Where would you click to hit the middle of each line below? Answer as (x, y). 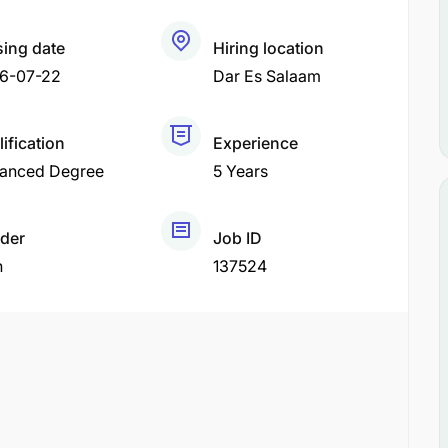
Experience (256, 143)
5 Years (241, 171)
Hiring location (269, 48)
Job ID (238, 238)
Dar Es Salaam (267, 76)
